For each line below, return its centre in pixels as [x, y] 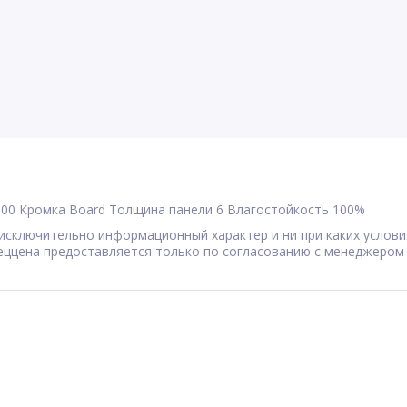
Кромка [42, 210]
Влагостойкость [278, 210]
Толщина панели [161, 210]
